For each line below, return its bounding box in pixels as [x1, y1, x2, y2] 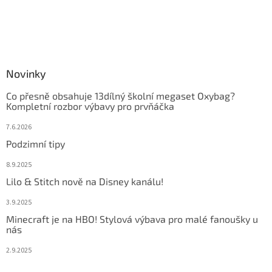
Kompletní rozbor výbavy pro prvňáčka [6, 100, 174, 112]
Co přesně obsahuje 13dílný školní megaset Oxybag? [6, 89, 235, 101]
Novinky [6, 66, 46, 80]
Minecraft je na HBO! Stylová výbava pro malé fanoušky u [6, 212, 258, 225]
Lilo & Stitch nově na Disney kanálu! [6, 175, 163, 187]
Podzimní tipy [6, 137, 65, 149]
